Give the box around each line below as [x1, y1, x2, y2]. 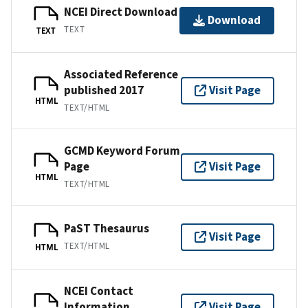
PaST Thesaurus [64, 221, 149, 236]
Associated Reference [64, 66, 178, 82]
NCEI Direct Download [64, 4, 177, 20]
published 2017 [64, 82, 144, 98]
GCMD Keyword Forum [64, 142, 180, 158]
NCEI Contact [64, 283, 133, 298]
